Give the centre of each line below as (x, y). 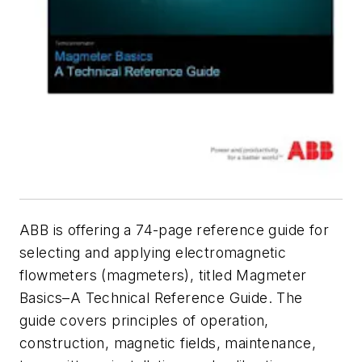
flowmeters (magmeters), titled (128, 275)
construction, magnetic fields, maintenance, (168, 343)
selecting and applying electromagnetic (153, 252)
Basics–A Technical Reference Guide (144, 297)
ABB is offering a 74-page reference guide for (174, 229)
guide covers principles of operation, (144, 320)
